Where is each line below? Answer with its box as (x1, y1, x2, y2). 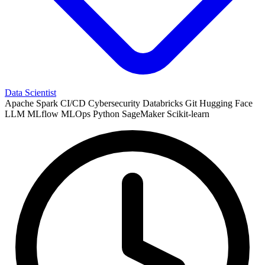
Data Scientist (5, 87, 56, 98)
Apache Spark (5, 98, 58, 108)
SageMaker (122, 108, 164, 119)
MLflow (27, 108, 59, 119)
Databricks (143, 98, 183, 108)
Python (93, 108, 119, 119)
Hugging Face (199, 98, 253, 108)
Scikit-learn (167, 108, 209, 119)
